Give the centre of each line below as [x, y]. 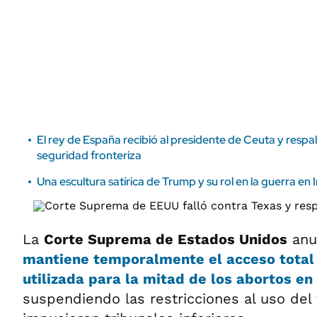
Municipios [217, 21]
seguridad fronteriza [89, 155]
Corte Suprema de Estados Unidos [166, 239]
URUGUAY [219, 46]
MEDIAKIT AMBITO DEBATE [77, 29]
